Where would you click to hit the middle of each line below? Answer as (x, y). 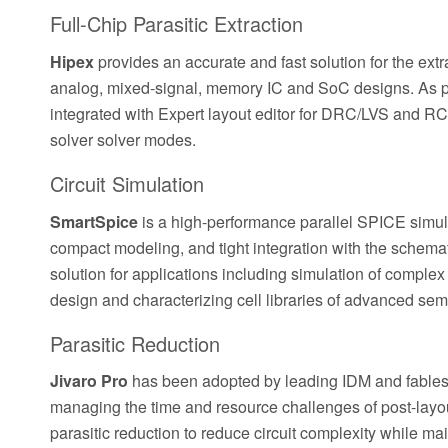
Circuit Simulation (127, 183)
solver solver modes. (123, 139)
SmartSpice (94, 221)
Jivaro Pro (89, 381)
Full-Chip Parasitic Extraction (176, 24)
